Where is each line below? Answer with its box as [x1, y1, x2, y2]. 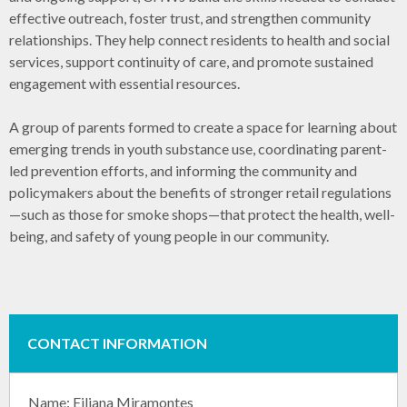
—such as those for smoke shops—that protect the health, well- [9, 205, 395, 223]
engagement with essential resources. [9, 74, 240, 93]
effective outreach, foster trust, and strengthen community [9, 9, 371, 27]
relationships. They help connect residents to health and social [9, 31, 390, 49]
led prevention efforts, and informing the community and [9, 162, 357, 180]
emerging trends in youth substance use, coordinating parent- [9, 140, 387, 158]
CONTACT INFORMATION [27, 334, 207, 352]
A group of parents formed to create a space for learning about [9, 118, 397, 136]
